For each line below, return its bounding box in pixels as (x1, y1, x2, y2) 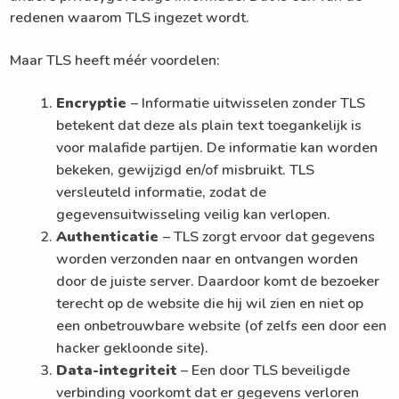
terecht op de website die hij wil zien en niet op (56, 293, 364, 313)
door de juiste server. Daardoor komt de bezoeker (56, 271, 380, 291)
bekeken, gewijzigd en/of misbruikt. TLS (56, 159, 315, 180)
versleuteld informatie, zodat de (56, 182, 267, 202)
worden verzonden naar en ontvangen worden (56, 248, 359, 269)
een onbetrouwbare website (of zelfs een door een (56, 315, 387, 336)
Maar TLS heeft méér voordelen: (10, 50, 221, 70)
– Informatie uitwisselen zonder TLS (131, 93, 366, 113)
